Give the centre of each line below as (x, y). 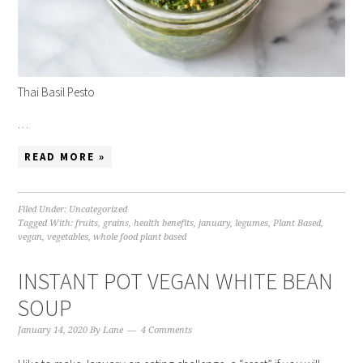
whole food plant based (140, 237)
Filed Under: (44, 209)
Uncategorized (98, 209)
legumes (252, 223)
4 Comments (167, 330)
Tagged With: (47, 223)
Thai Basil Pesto (57, 92)
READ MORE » (65, 157)
